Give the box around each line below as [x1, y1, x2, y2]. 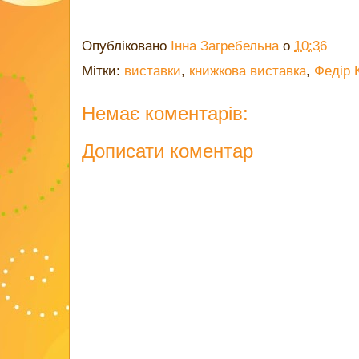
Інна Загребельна [171, 38, 279, 54]
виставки [124, 63, 181, 79]
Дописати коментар [82, 140, 253, 163]
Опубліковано [82, 38, 171, 54]
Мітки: [82, 63, 124, 79]
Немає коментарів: [82, 102, 248, 124]
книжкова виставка [189, 63, 306, 79]
